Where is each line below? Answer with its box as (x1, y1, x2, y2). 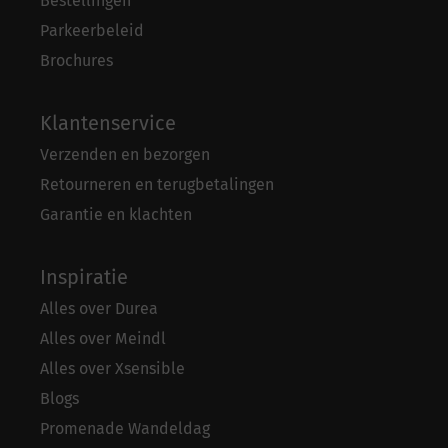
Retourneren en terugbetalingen (40, 175, 274, 195)
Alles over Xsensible (40, 359, 185, 379)
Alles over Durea (40, 299, 158, 319)
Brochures (40, 51, 113, 71)
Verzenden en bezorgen (40, 145, 210, 165)
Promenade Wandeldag (40, 419, 210, 439)
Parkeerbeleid (40, 21, 144, 41)
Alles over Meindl (40, 329, 166, 349)
